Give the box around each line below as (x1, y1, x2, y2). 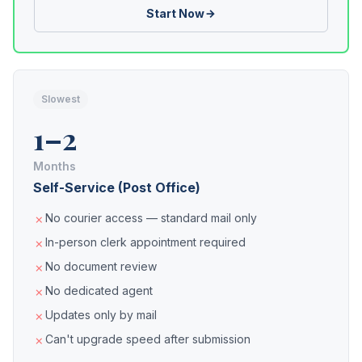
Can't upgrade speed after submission (45, 332, 250, 346)
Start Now (145, 6, 204, 20)
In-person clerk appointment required (45, 235, 246, 249)
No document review (45, 259, 157, 273)
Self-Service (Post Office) (33, 179, 200, 196)
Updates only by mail (45, 308, 157, 322)
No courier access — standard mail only (45, 211, 257, 225)
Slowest (41, 93, 80, 105)
